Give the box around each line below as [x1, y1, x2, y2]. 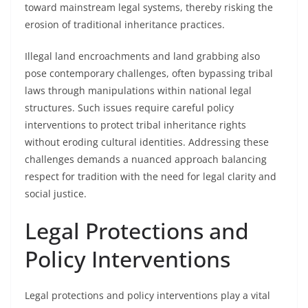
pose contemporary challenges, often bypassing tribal [25, 67, 273, 80]
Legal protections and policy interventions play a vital [25, 289, 270, 302]
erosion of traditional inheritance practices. [25, 18, 225, 31]
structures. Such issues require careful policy [25, 101, 234, 114]
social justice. [25, 187, 87, 200]
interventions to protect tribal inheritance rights [25, 118, 246, 131]
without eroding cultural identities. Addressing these [25, 135, 269, 148]
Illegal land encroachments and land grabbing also [25, 49, 260, 63]
